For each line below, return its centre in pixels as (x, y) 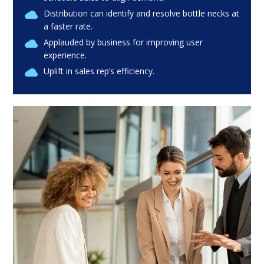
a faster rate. (68, 27)
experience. (65, 55)
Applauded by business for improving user (123, 42)
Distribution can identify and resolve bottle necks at (141, 14)
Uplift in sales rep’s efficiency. (99, 71)
